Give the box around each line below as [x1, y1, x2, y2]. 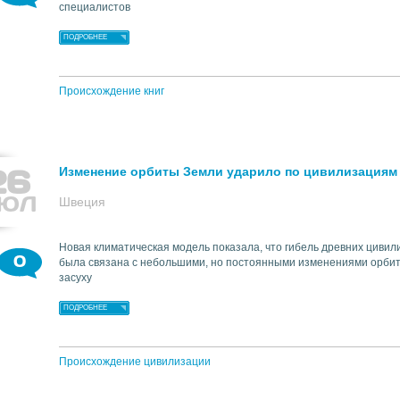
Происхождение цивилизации [59, 355, 211, 368]
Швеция [59, 195, 105, 209]
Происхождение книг [59, 85, 164, 97]
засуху [59, 271, 92, 284]
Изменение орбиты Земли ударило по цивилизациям [59, 164, 397, 179]
